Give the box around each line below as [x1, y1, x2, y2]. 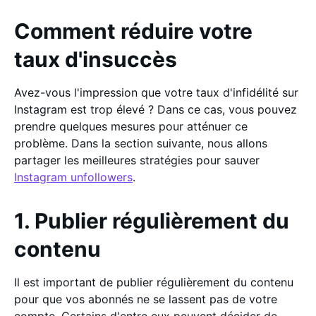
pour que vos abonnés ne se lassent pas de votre [14, 292, 277, 306]
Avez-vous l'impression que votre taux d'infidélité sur [14, 85, 298, 99]
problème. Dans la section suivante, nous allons [14, 136, 267, 150]
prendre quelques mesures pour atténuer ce [14, 119, 248, 133]
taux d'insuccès [14, 47, 177, 72]
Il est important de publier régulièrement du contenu [14, 275, 293, 289]
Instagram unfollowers [14, 170, 133, 184]
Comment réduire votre [14, 18, 253, 44]
